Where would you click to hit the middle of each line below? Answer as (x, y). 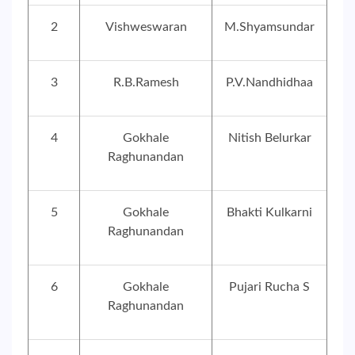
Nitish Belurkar (269, 138)
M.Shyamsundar (269, 27)
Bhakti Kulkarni (269, 212)
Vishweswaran (146, 27)
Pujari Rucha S (269, 287)
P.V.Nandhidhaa (269, 82)
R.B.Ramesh (146, 82)
